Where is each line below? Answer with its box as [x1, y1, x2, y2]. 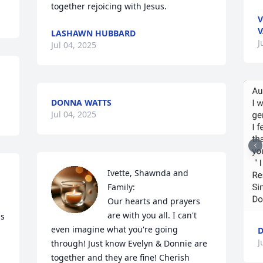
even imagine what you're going [51, 224, 178, 235]
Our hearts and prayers [107, 195, 201, 207]
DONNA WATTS [51, 97, 112, 108]
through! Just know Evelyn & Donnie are [51, 238, 208, 249]
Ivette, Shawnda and [107, 167, 189, 178]
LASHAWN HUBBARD [51, 28, 136, 39]
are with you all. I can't [107, 210, 197, 221]
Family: [107, 181, 136, 193]
